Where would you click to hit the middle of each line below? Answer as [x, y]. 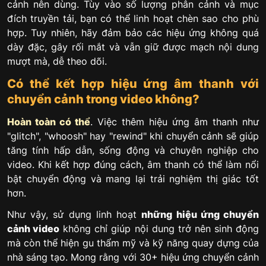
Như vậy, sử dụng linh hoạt [75, 215]
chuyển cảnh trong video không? [103, 99]
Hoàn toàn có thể [49, 121]
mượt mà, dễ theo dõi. [57, 61]
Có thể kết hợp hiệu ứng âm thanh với [133, 83]
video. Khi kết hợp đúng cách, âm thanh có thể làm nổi [133, 164]
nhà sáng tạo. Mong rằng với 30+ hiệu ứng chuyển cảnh [133, 257]
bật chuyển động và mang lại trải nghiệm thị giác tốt [133, 178]
